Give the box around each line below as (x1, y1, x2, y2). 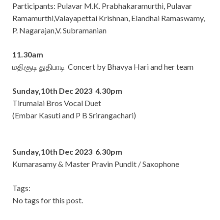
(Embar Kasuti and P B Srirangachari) (12, 110, 136, 120)
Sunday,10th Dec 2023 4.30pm (12, 85, 122, 95)
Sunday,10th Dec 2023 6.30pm (12, 146, 122, 156)
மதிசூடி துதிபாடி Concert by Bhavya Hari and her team (12, 61, 193, 71)
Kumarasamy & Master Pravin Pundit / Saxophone (12, 159, 179, 168)
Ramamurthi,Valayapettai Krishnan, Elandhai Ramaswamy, (12, 13, 205, 23)
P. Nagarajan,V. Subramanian (12, 25, 107, 35)
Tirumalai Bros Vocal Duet (12, 98, 101, 108)
